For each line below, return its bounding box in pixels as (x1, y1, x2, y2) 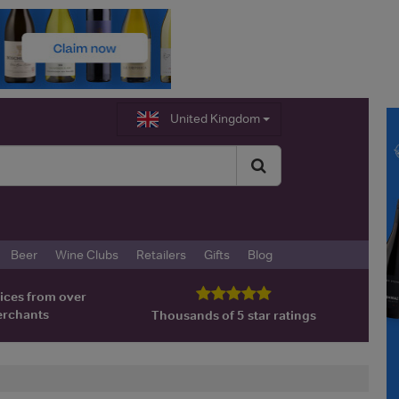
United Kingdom (169, 110, 260, 126)
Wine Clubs (55, 246, 118, 263)
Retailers (136, 246, 186, 263)
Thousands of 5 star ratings (151, 307, 316, 324)
